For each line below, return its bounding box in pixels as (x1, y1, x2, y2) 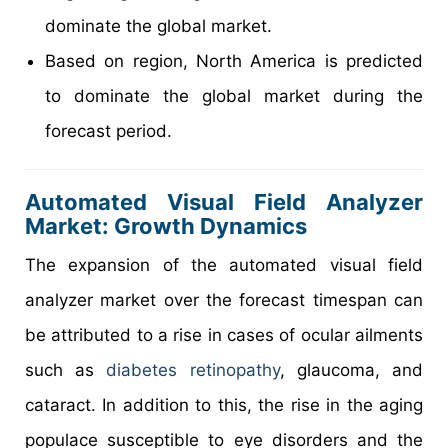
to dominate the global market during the (45, 86, 423, 107)
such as (25, 360, 107, 381)
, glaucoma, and (279, 360, 424, 381)
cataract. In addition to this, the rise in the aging (25, 395, 423, 416)
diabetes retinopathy (106, 360, 280, 381)
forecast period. (45, 121, 172, 142)
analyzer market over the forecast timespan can (25, 290, 423, 311)
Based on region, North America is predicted (45, 51, 423, 72)
